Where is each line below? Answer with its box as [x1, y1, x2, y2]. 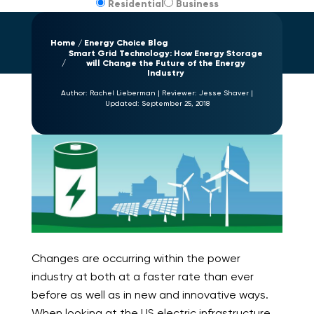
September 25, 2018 [141, 98, 210, 108]
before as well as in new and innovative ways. [31, 288, 268, 302]
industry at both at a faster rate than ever [31, 270, 254, 284]
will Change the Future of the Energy [86, 57, 245, 69]
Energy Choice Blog [84, 37, 169, 48]
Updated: [104, 98, 142, 108]
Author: [61, 88, 90, 98]
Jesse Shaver [199, 88, 249, 98]
